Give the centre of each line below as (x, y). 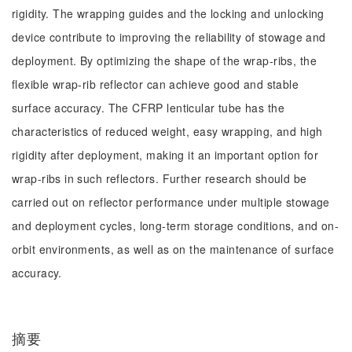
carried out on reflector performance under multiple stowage (171, 202)
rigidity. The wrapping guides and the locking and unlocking (168, 13)
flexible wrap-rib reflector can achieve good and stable (156, 84)
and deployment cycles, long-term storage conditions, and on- (176, 225)
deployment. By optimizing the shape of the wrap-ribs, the (164, 60)
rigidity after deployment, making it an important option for (165, 155)
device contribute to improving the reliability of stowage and (169, 37)
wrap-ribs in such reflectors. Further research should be (159, 178)
